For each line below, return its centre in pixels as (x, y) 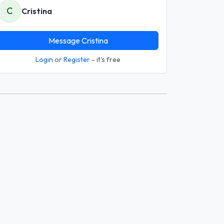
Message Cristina (78, 40)
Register (77, 59)
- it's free (105, 59)
